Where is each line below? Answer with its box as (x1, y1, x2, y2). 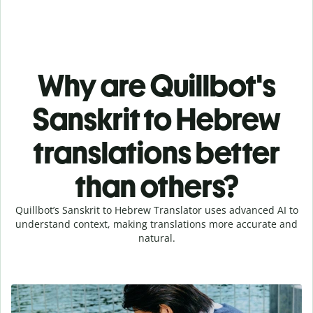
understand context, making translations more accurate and (15, 217, 298, 231)
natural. (138, 231, 175, 245)
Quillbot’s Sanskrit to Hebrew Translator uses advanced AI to (15, 203, 298, 217)
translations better (33, 133, 280, 171)
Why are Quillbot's (37, 66, 276, 104)
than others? (75, 167, 238, 205)
